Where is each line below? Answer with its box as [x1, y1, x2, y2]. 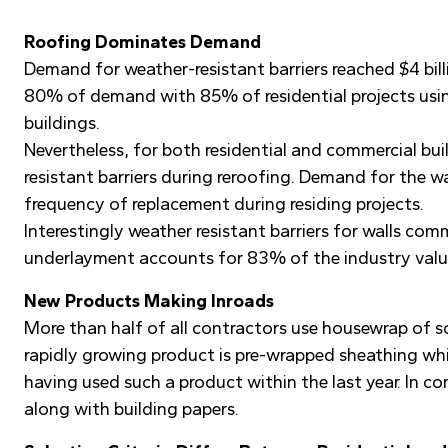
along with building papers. [24, 398, 239, 420]
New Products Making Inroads [24, 290, 274, 312]
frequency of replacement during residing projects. [24, 193, 424, 215]
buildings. [24, 112, 100, 134]
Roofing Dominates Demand [24, 31, 261, 53]
